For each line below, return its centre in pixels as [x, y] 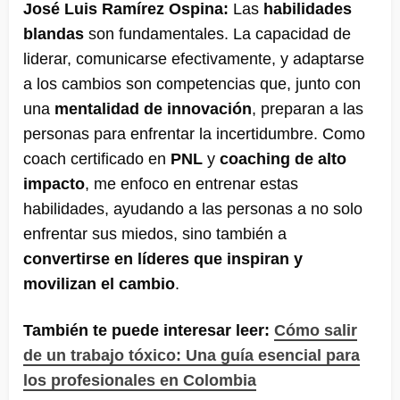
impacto [54, 183]
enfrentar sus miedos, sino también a [155, 233]
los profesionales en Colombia [140, 380]
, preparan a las [308, 108]
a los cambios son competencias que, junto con [192, 83]
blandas [54, 33]
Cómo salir [316, 330]
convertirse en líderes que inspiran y [163, 258]
